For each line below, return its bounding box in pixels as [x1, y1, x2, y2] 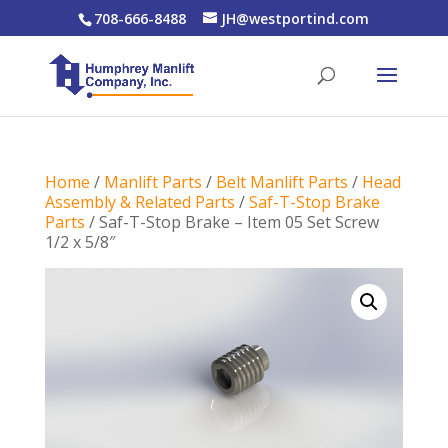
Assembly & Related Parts [44, 191, 235, 213]
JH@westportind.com [221, 8, 370, 28]
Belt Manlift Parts [215, 171, 348, 193]
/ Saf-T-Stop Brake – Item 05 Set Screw [84, 211, 379, 233]
